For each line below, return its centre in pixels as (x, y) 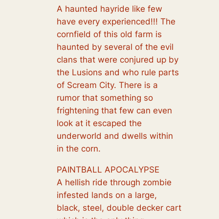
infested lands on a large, (107, 195)
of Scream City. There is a (107, 85)
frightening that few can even (114, 110)
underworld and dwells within (115, 136)
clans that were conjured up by (117, 59)
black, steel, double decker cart (119, 208)
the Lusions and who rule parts (118, 72)
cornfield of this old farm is (109, 34)
